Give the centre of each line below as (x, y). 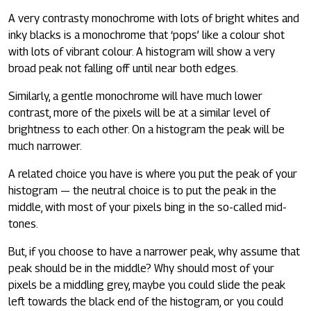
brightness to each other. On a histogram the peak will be (146, 129)
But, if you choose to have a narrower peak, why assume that (154, 251)
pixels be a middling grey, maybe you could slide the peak (147, 285)
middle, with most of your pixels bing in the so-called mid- (148, 207)
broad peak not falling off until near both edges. (123, 68)
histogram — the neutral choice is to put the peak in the (142, 190)
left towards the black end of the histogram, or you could (146, 301)
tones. (23, 224)
